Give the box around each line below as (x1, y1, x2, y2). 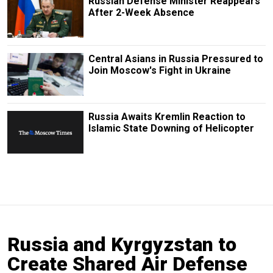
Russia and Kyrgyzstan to (7, 233, 236, 257)
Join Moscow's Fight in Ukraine (88, 64, 231, 76)
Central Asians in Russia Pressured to (88, 52, 263, 65)
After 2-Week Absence (88, 6, 194, 18)
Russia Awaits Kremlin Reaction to (88, 111, 246, 123)
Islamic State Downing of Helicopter (88, 122, 254, 135)
